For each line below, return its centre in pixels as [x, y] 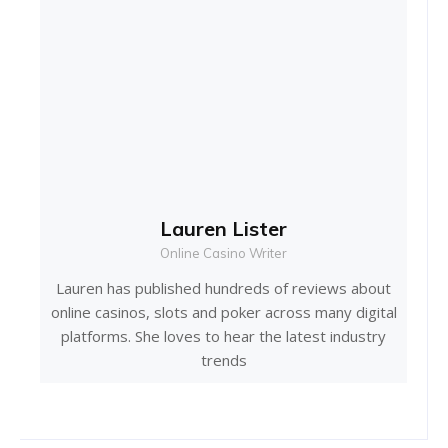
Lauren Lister [223, 229]
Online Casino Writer [223, 253]
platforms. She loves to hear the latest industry [223, 336]
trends [223, 360]
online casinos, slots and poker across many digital [223, 312]
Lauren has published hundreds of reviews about [223, 288]
